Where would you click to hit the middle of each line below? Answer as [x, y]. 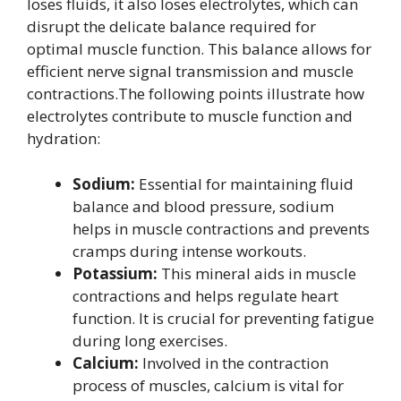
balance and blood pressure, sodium [203, 206]
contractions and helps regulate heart [205, 295]
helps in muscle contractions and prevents [221, 228]
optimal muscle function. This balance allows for [199, 49]
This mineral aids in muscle [257, 273]
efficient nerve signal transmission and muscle [190, 71]
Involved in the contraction [234, 363]
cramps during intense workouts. [189, 251]
